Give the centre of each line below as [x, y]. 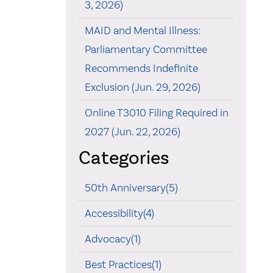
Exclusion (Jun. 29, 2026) [142, 87]
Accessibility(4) [119, 213]
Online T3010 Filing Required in [156, 113]
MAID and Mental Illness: [142, 30]
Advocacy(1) [112, 239]
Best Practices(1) [123, 264]
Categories [124, 158]
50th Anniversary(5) [131, 188]
